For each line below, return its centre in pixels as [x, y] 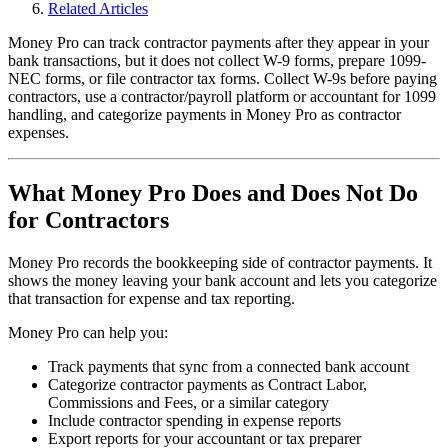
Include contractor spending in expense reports [194, 420]
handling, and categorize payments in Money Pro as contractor [204, 114]
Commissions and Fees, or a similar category [188, 402]
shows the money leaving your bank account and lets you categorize [222, 280]
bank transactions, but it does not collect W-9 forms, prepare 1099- [217, 60]
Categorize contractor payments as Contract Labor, [207, 384]
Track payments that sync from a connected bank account [228, 366]
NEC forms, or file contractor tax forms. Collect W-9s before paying [222, 78]
